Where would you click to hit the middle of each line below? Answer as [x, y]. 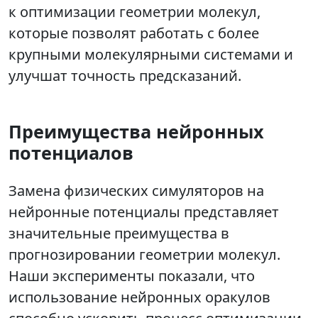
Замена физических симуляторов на [136, 191]
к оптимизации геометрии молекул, [135, 12]
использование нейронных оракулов [139, 297]
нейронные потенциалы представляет [144, 212]
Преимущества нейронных [136, 132]
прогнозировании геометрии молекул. [144, 255]
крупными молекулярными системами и [151, 55]
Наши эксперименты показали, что [132, 276]
